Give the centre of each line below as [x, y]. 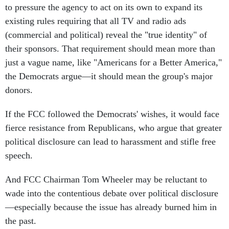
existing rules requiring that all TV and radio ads [96, 21]
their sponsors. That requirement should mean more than [110, 49]
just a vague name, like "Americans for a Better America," [113, 62]
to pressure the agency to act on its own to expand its [104, 7]
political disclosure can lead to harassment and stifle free [110, 142]
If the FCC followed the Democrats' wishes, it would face [112, 114]
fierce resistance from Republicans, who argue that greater [113, 128]
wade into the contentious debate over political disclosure [112, 193]
